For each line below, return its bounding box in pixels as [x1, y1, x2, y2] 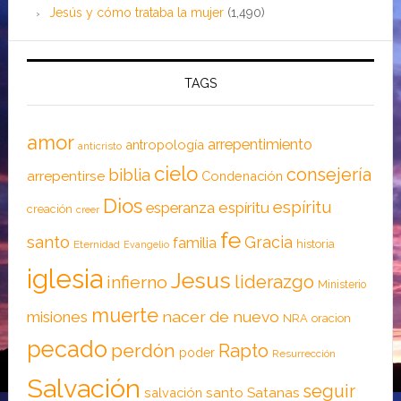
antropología [124, 136, 204, 152]
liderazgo [234, 270, 314, 293]
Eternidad [73, 237, 120, 251]
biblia [107, 164, 150, 184]
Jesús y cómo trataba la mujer [48, 4, 224, 20]
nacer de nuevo [161, 306, 279, 326]
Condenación [200, 167, 283, 183]
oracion [311, 311, 351, 325]
